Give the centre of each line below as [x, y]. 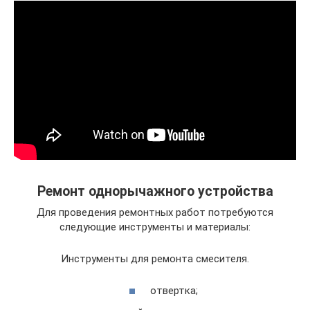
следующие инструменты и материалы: [155, 227]
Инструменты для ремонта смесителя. [155, 258]
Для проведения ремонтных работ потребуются [155, 212]
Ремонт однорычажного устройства [155, 191]
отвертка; [174, 291]
